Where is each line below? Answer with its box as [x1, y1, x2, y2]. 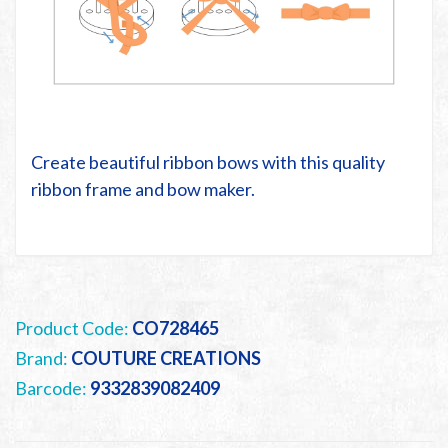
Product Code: [15, 316, 132, 339]
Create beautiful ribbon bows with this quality [31, 150, 385, 173]
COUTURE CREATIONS [71, 346, 261, 369]
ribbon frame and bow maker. [31, 177, 255, 200]
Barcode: [15, 376, 90, 399]
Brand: [15, 346, 68, 369]
